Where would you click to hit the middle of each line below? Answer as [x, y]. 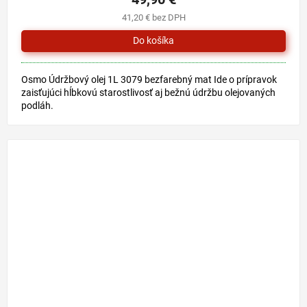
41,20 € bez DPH [153, 17]
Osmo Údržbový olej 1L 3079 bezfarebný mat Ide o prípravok [149, 79]
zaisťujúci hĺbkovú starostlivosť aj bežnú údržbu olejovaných [148, 92]
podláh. [37, 105]
